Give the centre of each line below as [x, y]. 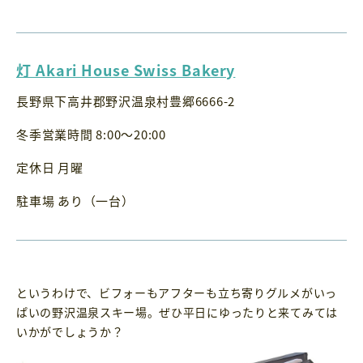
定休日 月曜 [50, 167]
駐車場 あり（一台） [75, 200]
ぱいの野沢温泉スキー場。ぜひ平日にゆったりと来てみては [177, 312]
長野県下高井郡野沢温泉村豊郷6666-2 [126, 100]
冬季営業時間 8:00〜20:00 [91, 134]
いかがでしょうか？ [70, 331]
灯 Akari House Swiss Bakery [126, 70]
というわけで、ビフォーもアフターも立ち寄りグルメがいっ [177, 292]
